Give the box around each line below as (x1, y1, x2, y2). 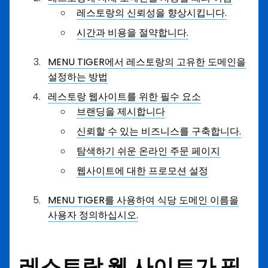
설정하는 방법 (48, 70, 108, 84)
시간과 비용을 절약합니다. (77, 26, 188, 40)
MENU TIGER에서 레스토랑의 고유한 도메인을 (48, 55, 246, 69)
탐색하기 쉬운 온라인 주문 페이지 (77, 144, 220, 159)
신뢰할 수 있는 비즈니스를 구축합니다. (77, 124, 241, 139)
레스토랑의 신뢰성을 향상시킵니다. (77, 6, 227, 20)
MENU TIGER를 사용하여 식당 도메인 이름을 (48, 193, 239, 208)
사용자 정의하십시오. (48, 208, 138, 223)
